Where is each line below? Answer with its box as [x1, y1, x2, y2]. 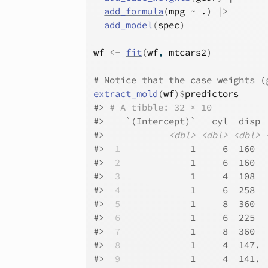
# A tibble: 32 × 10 [109, 102, 212, 113]
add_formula [104, 5, 164, 17]
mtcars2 [169, 47, 207, 58]
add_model [104, 19, 153, 31]
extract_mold [93, 88, 159, 99]
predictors [185, 88, 239, 99]
